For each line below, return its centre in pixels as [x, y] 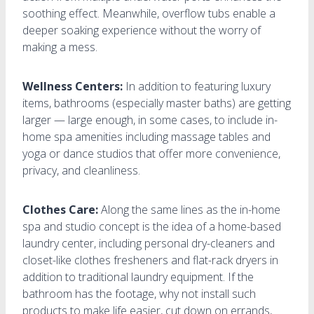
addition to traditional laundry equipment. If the [138, 277]
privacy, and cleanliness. [81, 170]
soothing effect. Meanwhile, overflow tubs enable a [149, 13]
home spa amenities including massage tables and [146, 136]
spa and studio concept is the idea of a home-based [152, 226]
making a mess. [60, 47]
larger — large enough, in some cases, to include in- [150, 120]
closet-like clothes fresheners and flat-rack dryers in [150, 260]
